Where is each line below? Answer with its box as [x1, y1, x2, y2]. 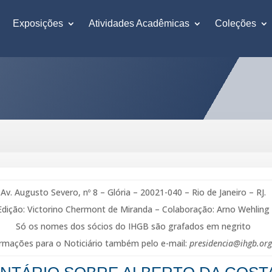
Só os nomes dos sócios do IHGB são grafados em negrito [15, 220, 251, 232]
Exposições [13, 18, 63, 29]
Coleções [215, 18, 256, 29]
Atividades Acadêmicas [89, 18, 189, 29]
